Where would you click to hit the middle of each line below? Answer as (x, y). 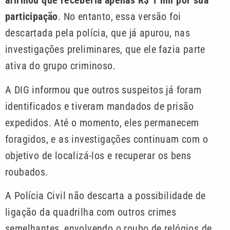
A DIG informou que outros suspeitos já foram (103, 90)
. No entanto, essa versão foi (119, 17)
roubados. (27, 172)
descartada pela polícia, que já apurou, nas (98, 33)
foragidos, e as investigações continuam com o (107, 139)
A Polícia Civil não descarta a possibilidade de (106, 196)
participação (32, 17)
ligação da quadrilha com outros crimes (91, 212)
